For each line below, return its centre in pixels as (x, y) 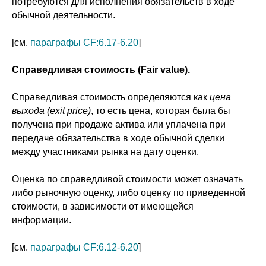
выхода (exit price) (51, 111)
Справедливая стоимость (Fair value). (101, 70)
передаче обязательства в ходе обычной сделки (118, 138)
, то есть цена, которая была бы (161, 111)
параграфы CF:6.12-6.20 (84, 247)
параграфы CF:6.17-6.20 (84, 42)
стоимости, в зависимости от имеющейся (103, 206)
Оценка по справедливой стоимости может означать (127, 179)
